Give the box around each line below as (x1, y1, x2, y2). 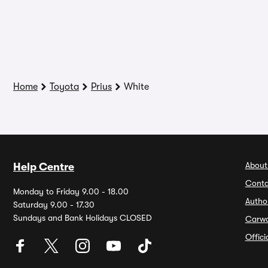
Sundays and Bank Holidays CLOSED (13, 213, 152, 223)
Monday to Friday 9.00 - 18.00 (13, 187, 129, 196)
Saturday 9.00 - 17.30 (13, 200, 95, 209)
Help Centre (13, 161, 74, 173)
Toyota (50, 81, 79, 92)
